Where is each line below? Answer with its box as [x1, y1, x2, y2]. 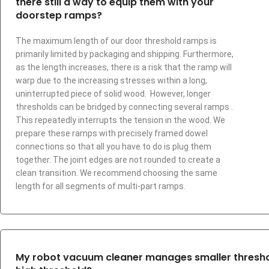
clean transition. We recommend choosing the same [16, 168, 217, 178]
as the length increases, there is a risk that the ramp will [16, 62, 232, 72]
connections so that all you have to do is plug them [16, 142, 211, 151]
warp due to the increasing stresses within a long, [16, 76, 207, 85]
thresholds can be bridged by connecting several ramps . [16, 102, 233, 112]
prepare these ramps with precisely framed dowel [16, 128, 208, 138]
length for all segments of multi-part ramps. [16, 181, 186, 191]
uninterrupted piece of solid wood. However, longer [16, 89, 211, 98]
